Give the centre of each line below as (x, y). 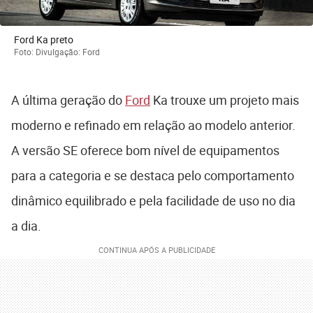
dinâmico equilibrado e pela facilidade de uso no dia (153, 201)
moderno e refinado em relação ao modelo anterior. (153, 125)
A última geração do (68, 100)
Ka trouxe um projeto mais (225, 100)
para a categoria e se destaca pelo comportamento (153, 176)
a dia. (28, 226)
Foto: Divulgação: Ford (57, 52)
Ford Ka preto (44, 40)
